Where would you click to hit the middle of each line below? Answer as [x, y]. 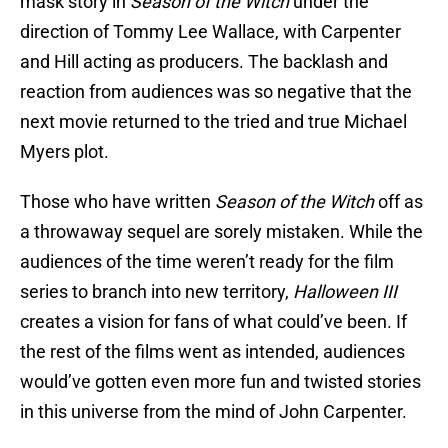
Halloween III [345, 292]
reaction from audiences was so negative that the [216, 92]
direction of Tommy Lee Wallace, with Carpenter [210, 32]
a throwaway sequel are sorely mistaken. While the [221, 232]
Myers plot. [64, 152]
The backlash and [318, 62]
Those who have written [117, 202]
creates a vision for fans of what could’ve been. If [213, 322]
